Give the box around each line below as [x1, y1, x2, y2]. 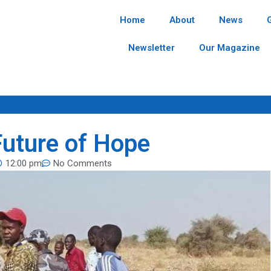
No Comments [53, 158, 112, 169]
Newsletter [128, 42, 175, 53]
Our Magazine [199, 42, 260, 53]
